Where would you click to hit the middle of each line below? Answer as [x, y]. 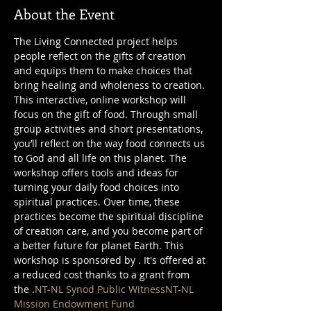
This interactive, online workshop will [101, 100]
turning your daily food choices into [98, 187]
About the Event [64, 14]
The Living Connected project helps [97, 41]
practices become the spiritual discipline [110, 216]
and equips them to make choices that [104, 70]
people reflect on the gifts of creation [101, 56]
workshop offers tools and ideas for [98, 173]
